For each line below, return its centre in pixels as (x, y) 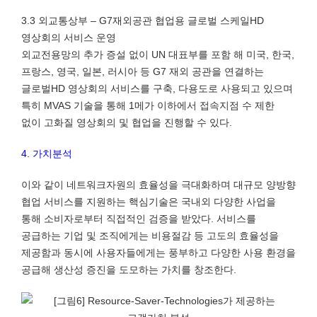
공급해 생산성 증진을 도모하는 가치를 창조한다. (129, 270)
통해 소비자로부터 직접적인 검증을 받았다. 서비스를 (139, 219)
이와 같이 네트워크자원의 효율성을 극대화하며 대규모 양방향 (158, 185)
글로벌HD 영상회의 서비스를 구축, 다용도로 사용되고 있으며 (157, 88)
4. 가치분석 (47, 154)
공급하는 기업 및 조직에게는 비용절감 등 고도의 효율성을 (150, 236)
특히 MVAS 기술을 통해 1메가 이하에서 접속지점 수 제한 (148, 105)
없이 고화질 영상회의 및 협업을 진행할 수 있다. (127, 122)
